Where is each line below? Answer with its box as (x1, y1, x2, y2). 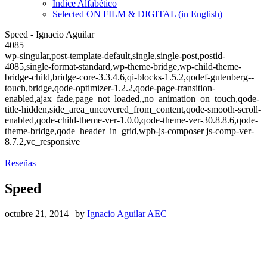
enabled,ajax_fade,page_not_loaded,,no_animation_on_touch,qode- (5, 94, 259, 104)
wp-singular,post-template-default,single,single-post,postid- (5, 51, 225, 61)
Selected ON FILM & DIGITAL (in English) (52, 9, 222, 20)
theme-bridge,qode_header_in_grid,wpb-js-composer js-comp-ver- (5, 126, 254, 136)
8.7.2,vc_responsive (5, 136, 80, 147)
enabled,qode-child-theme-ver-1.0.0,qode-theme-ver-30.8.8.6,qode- (5, 115, 258, 126)
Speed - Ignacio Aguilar (5, 29, 94, 40)
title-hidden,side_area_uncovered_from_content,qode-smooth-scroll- (5, 104, 261, 115)
